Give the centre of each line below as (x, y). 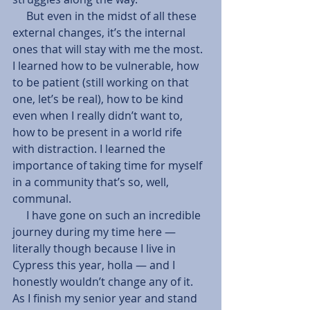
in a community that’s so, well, (92, 182)
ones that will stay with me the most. (109, 49)
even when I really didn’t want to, (99, 116)
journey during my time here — (95, 232)
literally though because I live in (95, 249)
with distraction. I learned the (90, 149)
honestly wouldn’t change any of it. (104, 282)
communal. (42, 199)
